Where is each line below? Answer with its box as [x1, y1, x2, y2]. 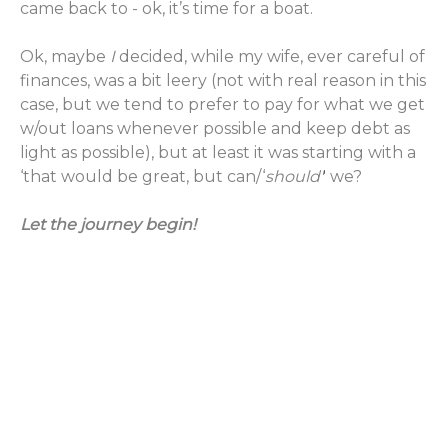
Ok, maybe [20, 47, 110, 66]
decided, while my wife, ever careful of [115, 47, 425, 66]
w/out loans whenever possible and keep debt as [20, 119, 410, 138]
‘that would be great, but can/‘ [20, 167, 265, 186]
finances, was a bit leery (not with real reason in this [20, 71, 426, 90]
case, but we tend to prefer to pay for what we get [20, 95, 425, 114]
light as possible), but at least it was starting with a [20, 143, 416, 162]
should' [265, 167, 323, 186]
